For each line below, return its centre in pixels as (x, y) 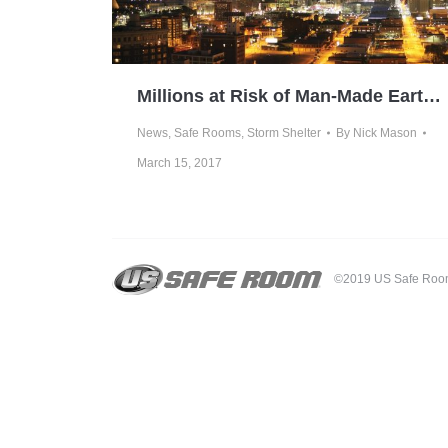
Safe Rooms (207, 133)
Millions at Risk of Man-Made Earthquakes (432, 96)
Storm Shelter (284, 133)
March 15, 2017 (179, 163)
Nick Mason (385, 133)
